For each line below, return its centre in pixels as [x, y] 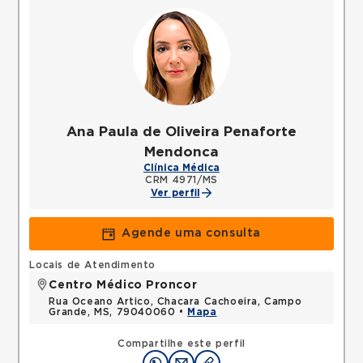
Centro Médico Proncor [123, 285]
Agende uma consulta [191, 233]
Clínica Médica [181, 168]
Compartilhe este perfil [181, 344]
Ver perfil [175, 193]
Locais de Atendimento [93, 265]
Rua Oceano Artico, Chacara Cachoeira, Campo [175, 301]
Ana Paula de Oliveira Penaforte [181, 132]
